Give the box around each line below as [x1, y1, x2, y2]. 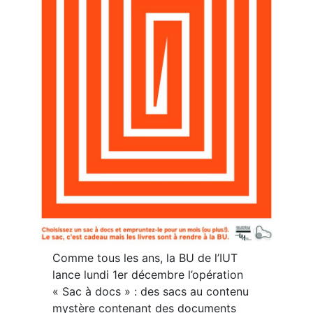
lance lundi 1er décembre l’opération [52, 267, 244, 282]
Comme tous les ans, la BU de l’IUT [52, 250, 238, 265]
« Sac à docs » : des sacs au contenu [52, 284, 249, 298]
